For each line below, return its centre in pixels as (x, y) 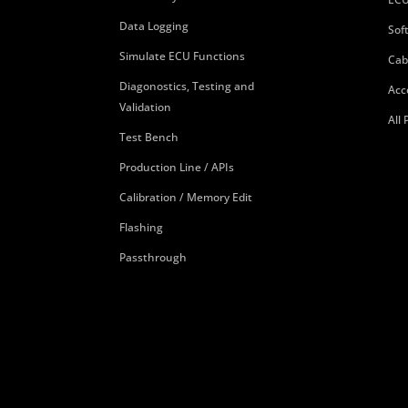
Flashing (141, 227)
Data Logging (153, 25)
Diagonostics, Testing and (186, 86)
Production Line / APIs (176, 167)
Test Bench (148, 137)
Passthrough (153, 257)
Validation (145, 107)
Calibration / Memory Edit (185, 197)
